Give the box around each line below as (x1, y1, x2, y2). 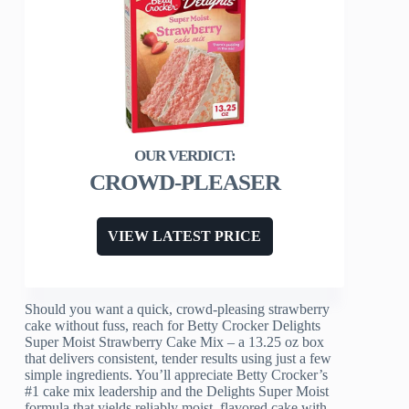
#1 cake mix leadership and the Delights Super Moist (25, 383, 330, 400)
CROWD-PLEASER (89, 170, 280, 195)
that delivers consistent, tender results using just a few (25, 351, 332, 367)
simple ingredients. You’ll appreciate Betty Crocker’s (25, 367, 329, 383)
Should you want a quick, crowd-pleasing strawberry (25, 301, 330, 318)
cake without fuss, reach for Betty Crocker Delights (25, 318, 321, 334)
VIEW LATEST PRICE (108, 228, 262, 245)
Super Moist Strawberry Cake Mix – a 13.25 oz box (25, 334, 325, 351)
